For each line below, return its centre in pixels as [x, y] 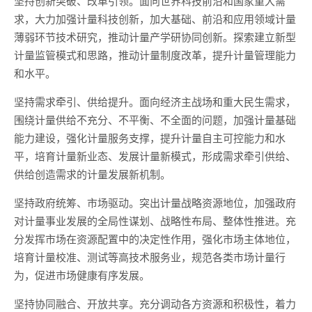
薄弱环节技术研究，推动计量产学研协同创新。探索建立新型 [155, 37]
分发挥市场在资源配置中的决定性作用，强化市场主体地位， [155, 239]
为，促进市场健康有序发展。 [82, 275]
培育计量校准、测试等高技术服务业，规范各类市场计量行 [150, 257]
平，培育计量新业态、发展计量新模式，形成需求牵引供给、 [155, 156]
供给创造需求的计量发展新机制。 [92, 174]
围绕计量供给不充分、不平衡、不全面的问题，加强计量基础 [155, 119]
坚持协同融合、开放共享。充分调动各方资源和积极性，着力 [155, 303]
